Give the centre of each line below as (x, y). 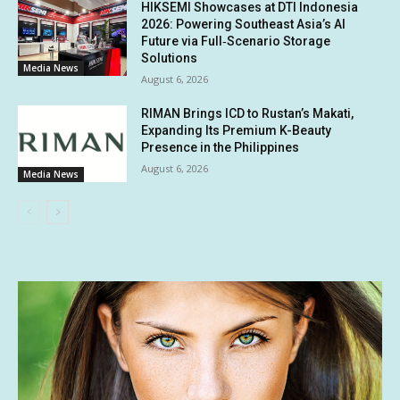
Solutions (170, 58)
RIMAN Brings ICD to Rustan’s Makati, (248, 114)
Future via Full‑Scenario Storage (236, 42)
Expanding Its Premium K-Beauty (237, 131)
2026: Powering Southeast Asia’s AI (244, 25)
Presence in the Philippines (221, 148)
